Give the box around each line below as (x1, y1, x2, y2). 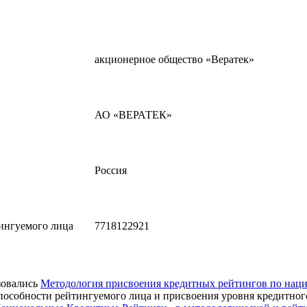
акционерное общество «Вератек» (95, 53, 254, 65)
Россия (95, 164, 127, 176)
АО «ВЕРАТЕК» (95, 108, 172, 121)
